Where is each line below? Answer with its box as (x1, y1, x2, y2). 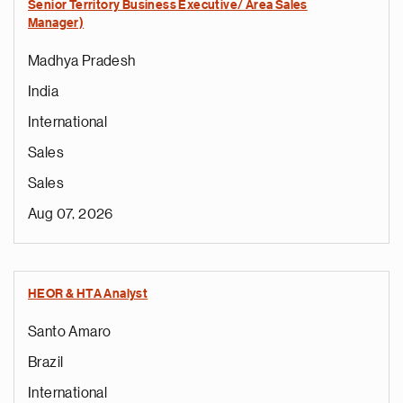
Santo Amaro (28, 325, 112, 339)
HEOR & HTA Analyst (28, 288, 148, 300)
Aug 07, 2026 (28, 207, 113, 221)
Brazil (28, 355, 64, 370)
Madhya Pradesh (28, 54, 136, 68)
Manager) (28, 17, 85, 30)
